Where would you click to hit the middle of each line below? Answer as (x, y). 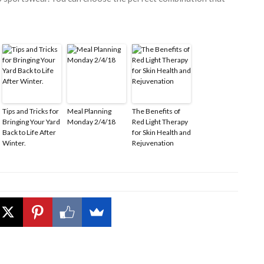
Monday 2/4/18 (91, 121)
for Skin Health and (161, 132)
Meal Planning (89, 111)
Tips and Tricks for (31, 111)
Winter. (14, 143)
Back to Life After (29, 132)
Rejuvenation (153, 143)
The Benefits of (156, 111)
